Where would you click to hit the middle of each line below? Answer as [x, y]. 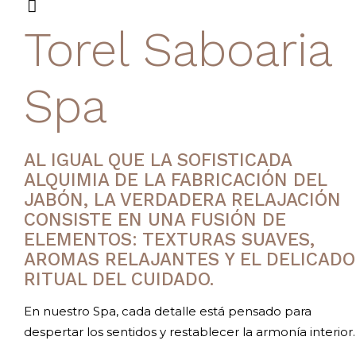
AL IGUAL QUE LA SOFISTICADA [158, 160]
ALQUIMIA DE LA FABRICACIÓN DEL [175, 180]
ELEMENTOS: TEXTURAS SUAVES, [169, 239]
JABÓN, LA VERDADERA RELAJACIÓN [182, 199]
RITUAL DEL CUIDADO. [119, 279]
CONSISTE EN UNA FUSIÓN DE [155, 219]
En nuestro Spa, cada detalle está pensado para [168, 311]
